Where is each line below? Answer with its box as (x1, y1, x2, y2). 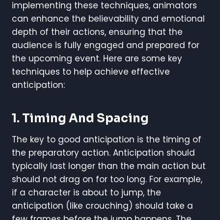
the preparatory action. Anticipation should (12, 146, 195, 159)
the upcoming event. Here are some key (12, 52, 182, 64)
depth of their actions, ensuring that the (12, 26, 183, 38)
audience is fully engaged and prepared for (12, 39, 199, 51)
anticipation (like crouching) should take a (12, 199, 193, 212)
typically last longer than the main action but (12, 160, 206, 172)
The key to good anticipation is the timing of (12, 133, 201, 145)
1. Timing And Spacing (12, 110, 149, 126)
